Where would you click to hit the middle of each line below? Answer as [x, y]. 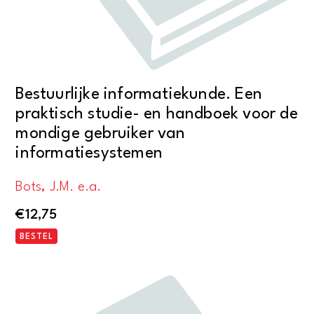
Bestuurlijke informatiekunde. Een [139, 94]
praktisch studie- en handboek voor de [157, 114]
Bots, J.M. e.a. [59, 187]
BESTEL [37, 237]
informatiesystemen [89, 153]
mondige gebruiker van [101, 134]
